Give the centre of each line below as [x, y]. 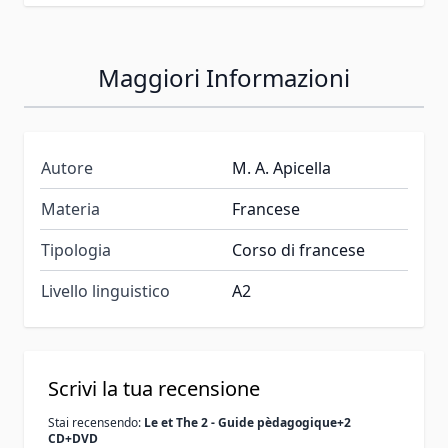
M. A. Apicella [281, 167]
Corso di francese [298, 249]
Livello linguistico [105, 290]
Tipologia [76, 249]
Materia [70, 208]
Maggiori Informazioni [224, 77]
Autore [67, 167]
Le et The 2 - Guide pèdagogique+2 [247, 422]
